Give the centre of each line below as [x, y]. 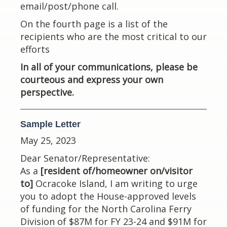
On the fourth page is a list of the [94, 24]
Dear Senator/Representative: [85, 158]
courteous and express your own [92, 80]
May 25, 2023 [48, 140]
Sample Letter [50, 124]
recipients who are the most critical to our [113, 36]
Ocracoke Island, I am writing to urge [115, 183]
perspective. [47, 92]
